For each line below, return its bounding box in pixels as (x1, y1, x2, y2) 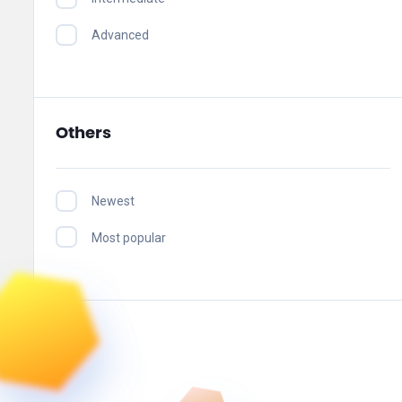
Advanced (92, 28, 149, 43)
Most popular (92, 230, 166, 245)
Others (56, 122, 111, 144)
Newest (92, 194, 135, 209)
